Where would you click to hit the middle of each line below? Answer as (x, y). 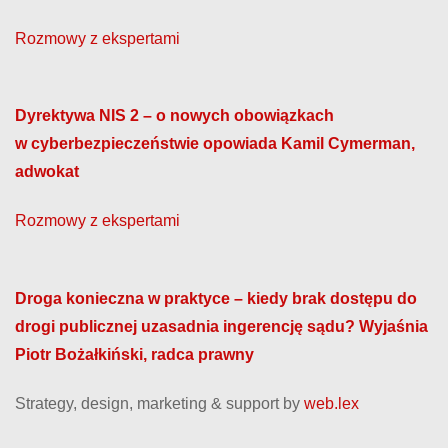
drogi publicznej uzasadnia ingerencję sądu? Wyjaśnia (221, 326)
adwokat (47, 171)
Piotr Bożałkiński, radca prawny (134, 354)
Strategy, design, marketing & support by (159, 403)
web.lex (331, 403)
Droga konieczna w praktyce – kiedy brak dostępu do (216, 298)
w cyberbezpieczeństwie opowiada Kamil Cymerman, (215, 143)
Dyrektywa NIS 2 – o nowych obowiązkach (174, 115)
